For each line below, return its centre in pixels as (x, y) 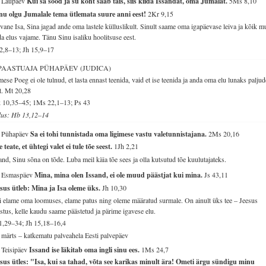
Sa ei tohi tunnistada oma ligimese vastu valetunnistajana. (120, 134)
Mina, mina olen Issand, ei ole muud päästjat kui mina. (120, 175)
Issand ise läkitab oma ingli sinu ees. (85, 249)
